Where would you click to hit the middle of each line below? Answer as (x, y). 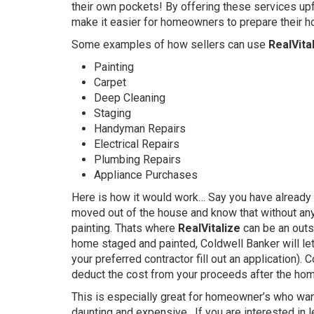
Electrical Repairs (137, 144)
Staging (112, 114)
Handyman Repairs (140, 129)
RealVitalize (211, 228)
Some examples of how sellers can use (170, 45)
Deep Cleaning (130, 98)
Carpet (110, 83)
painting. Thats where (125, 228)
